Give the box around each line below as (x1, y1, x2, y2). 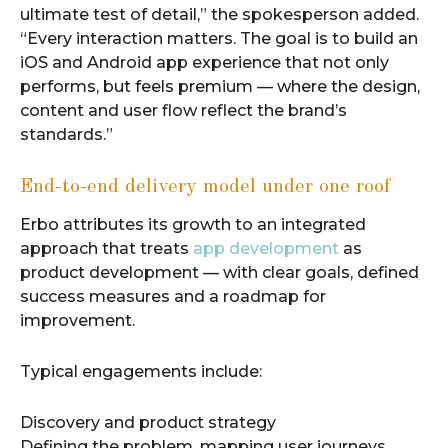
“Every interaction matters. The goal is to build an (20, 28, 418, 48)
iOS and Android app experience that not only (20, 52, 389, 72)
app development (193, 239, 343, 258)
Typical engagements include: (20, 362, 262, 381)
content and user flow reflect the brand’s (20, 100, 347, 120)
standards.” (20, 124, 113, 144)
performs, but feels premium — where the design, (20, 76, 420, 96)
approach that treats (20, 239, 193, 258)
